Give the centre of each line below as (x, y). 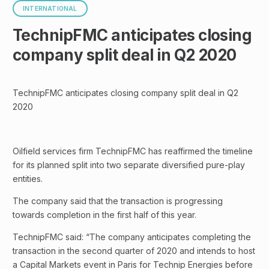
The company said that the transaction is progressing (118, 201)
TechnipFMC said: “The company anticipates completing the (132, 237)
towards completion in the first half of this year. (104, 214)
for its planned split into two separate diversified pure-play (129, 165)
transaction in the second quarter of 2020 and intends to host (134, 250)
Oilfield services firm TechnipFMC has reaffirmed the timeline (133, 151)
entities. (28, 178)
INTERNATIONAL (50, 8)
